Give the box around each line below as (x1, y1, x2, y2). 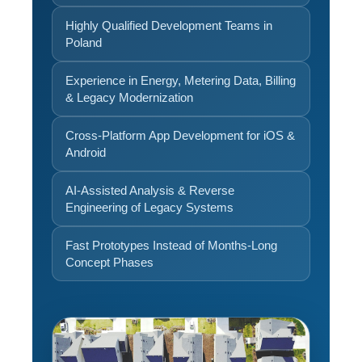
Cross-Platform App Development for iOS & (65, 128, 295, 142)
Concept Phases (65, 255, 154, 269)
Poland (65, 36, 102, 49)
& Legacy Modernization (65, 90, 193, 104)
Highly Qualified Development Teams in (65, 19, 272, 32)
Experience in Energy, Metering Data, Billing (65, 74, 296, 87)
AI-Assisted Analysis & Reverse (65, 183, 234, 197)
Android (65, 145, 106, 159)
